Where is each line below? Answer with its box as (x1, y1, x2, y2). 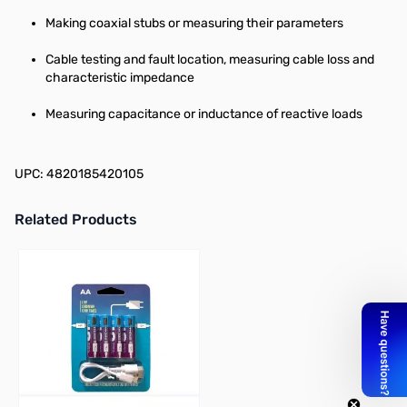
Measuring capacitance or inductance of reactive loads (45, 106, 362, 122)
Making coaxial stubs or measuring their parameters (45, 15, 343, 31)
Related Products (15, 211, 137, 228)
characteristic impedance (45, 70, 194, 85)
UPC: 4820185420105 (15, 166, 144, 182)
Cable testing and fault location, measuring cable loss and (45, 52, 374, 67)
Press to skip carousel (14, 246, 139, 262)
